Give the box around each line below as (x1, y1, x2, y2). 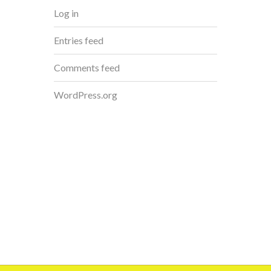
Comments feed (54, 62, 120, 73)
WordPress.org (54, 89, 117, 100)
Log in (54, 7, 79, 19)
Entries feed (54, 34, 103, 46)
